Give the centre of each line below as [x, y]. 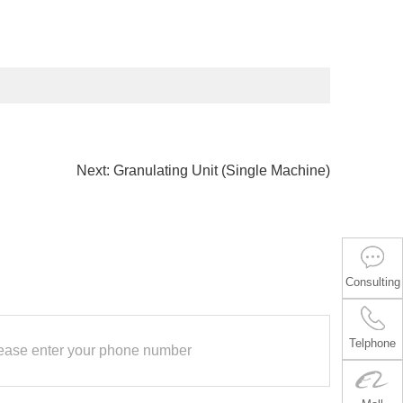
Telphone [372, 343]
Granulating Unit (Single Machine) [222, 170]
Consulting [372, 282]
